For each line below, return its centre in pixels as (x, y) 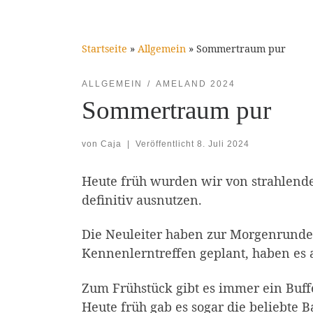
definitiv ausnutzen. (142, 199)
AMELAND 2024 (195, 83)
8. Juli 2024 (223, 144)
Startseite (104, 48)
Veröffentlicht (166, 144)
